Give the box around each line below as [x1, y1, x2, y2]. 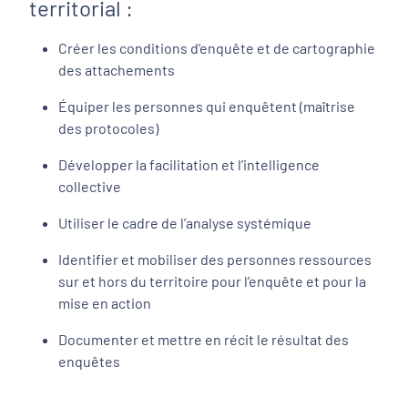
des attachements [58, 60, 178, 78]
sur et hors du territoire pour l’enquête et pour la [58, 271, 366, 290]
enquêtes [58, 352, 120, 370]
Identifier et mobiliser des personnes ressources [58, 250, 372, 268]
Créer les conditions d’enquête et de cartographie [58, 38, 375, 56]
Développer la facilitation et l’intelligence [58, 155, 320, 173]
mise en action [58, 293, 151, 311]
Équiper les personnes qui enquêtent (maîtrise [58, 97, 355, 115]
